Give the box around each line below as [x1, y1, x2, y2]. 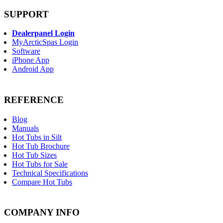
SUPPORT [4, 8, 49, 19]
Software [12, 47, 40, 56]
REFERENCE [4, 95, 64, 106]
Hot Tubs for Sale [12, 159, 68, 168]
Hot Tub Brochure [12, 141, 70, 150]
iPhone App [12, 56, 49, 65]
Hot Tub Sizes [12, 150, 57, 159]
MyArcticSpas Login [12, 38, 78, 47]
